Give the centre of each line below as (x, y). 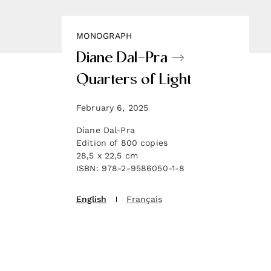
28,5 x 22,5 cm (107, 155)
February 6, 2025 (113, 108)
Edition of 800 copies (122, 143)
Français (144, 199)
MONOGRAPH (104, 36)
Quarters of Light (134, 81)
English (91, 199)
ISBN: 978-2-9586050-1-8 (131, 168)
